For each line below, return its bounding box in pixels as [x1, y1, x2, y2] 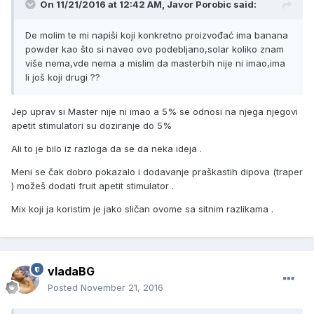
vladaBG [48, 264, 95, 279]
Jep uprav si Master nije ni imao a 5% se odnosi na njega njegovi [11, 106, 298, 118]
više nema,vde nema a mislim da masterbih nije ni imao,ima [25, 57, 285, 69]
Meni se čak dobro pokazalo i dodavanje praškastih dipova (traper [11, 166, 303, 178]
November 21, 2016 [81, 282, 163, 294]
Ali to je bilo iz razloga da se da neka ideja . [11, 143, 202, 155]
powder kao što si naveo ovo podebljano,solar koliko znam [25, 43, 284, 55]
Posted [48, 282, 81, 294]
